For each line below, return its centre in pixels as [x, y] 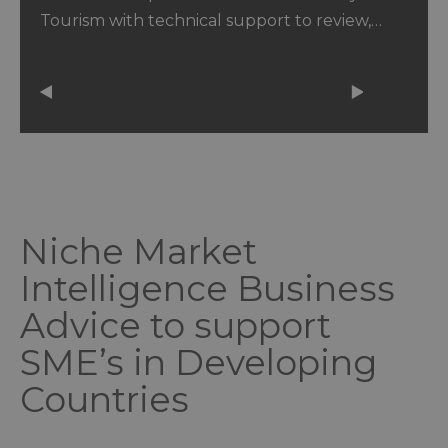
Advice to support [175, 326]
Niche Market [138, 252]
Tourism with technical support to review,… [211, 21]
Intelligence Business [207, 289]
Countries [104, 400]
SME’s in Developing [198, 363]
